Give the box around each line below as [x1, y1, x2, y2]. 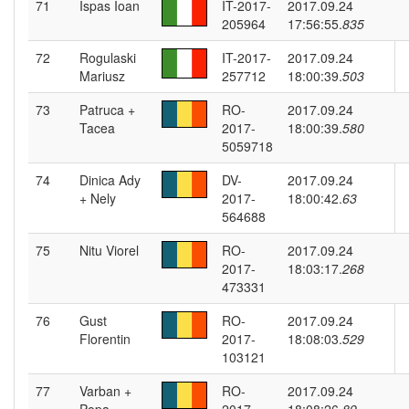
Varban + [79, 382, 131, 400]
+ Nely [79, 189, 116, 207]
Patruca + [79, 100, 135, 119]
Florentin [79, 330, 131, 348]
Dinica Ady [79, 171, 141, 189]
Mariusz [79, 67, 125, 85]
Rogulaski [79, 48, 136, 67]
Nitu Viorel [79, 241, 139, 259]
